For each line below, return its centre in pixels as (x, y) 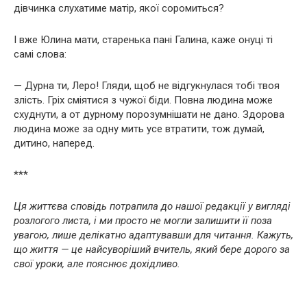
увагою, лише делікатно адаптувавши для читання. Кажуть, (153, 235)
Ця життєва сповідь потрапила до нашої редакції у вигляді (152, 207)
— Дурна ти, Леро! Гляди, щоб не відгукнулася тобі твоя (147, 86)
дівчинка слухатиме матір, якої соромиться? (119, 9)
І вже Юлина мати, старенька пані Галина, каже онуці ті (143, 40)
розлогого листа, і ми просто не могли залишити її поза (143, 221)
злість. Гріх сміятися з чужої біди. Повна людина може (143, 100)
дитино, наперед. (54, 144)
